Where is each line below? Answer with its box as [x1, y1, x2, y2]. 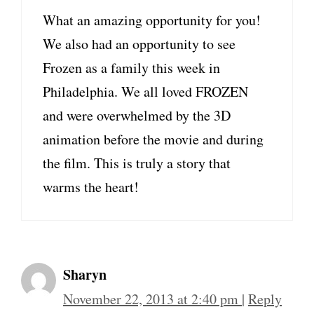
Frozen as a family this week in [43, 58, 220, 78]
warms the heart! [43, 177, 139, 197]
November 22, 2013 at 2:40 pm [63, 289, 242, 309]
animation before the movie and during [43, 130, 264, 149]
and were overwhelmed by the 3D [43, 106, 231, 125]
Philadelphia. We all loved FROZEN [43, 82, 248, 102]
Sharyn [63, 264, 107, 285]
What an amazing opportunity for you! [43, 11, 261, 30]
